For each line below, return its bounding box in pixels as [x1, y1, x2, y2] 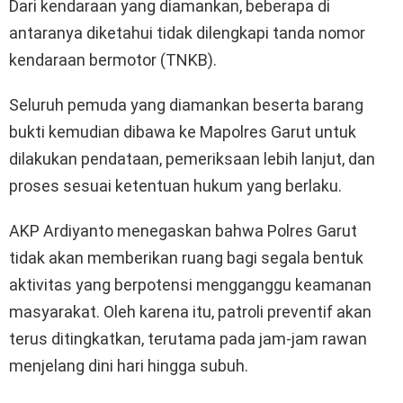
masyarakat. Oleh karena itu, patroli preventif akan [9, 301, 372, 321]
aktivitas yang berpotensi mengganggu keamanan [9, 274, 372, 294]
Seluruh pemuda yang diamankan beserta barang [9, 94, 363, 114]
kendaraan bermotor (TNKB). [9, 49, 217, 69]
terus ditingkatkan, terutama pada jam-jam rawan [9, 328, 367, 348]
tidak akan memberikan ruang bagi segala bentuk [9, 247, 363, 267]
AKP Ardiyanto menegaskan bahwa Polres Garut [9, 220, 357, 240]
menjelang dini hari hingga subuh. [9, 355, 248, 375]
